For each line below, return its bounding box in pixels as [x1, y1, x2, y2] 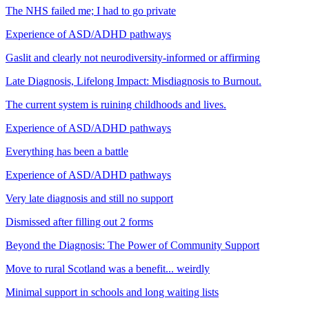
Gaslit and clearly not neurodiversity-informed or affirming [6, 51, 260, 63]
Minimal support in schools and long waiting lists [6, 286, 219, 298]
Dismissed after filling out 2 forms [6, 215, 153, 228]
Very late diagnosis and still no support [6, 192, 173, 204]
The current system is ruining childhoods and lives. [6, 98, 226, 110]
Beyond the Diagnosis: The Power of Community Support [6, 239, 259, 251]
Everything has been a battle [6, 145, 128, 157]
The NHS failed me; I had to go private [6, 4, 176, 17]
